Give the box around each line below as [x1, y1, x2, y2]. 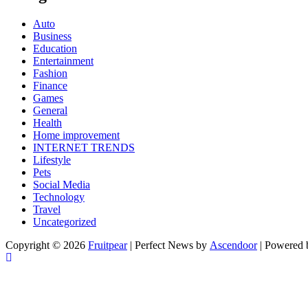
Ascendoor [210, 239, 257, 252]
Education [33, 43, 77, 55]
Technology [33, 191, 85, 203]
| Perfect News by [127, 239, 210, 252]
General [33, 104, 67, 117]
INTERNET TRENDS [33, 142, 135, 154]
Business [33, 30, 71, 43]
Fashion [33, 67, 67, 80]
